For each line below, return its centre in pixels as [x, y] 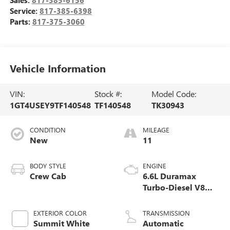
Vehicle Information [57, 68]
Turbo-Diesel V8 [174, 187]
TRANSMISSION [166, 213]
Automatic [163, 223]
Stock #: [108, 93]
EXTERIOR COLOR [60, 213]
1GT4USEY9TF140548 [50, 105]
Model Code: [174, 93]
